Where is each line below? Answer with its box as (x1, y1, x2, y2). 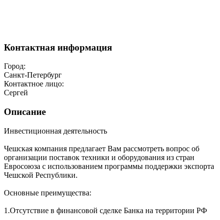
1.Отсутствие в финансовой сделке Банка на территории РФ (4, 206, 207, 215)
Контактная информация (4, 42, 112, 53)
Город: (4, 62, 26, 71)
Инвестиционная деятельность (4, 126, 107, 135)
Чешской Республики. (4, 170, 78, 179)
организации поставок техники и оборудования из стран (4, 153, 194, 162)
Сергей (4, 88, 28, 97)
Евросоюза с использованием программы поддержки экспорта (4, 162, 214, 170)
